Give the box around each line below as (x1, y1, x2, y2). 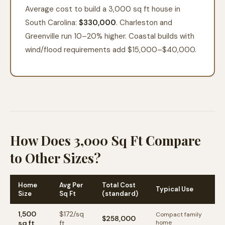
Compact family (156, 210, 202, 218)
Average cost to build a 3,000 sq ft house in (25, 4, 180, 14)
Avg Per (59, 181, 83, 189)
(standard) (102, 189, 138, 198)
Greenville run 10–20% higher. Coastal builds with (25, 31, 194, 41)
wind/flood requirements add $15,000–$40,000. (25, 45, 196, 55)
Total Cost (102, 181, 136, 189)
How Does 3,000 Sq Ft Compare (10, 132, 201, 149)
